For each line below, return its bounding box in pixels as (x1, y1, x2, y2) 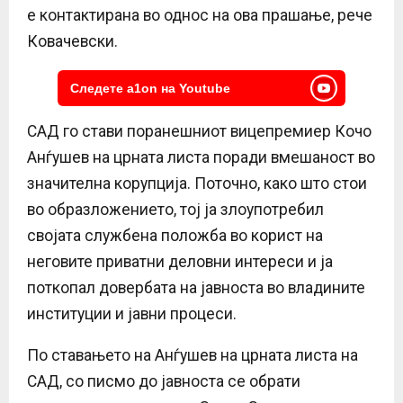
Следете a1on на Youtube (70, 80, 230, 95)
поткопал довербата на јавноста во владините (27, 278, 365, 297)
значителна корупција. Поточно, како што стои (27, 174, 367, 193)
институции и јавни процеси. (27, 304, 237, 323)
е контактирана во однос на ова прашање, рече (27, 5, 372, 24)
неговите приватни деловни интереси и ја (27, 252, 333, 271)
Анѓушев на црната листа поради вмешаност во (27, 148, 375, 166)
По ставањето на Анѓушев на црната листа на (27, 345, 358, 364)
